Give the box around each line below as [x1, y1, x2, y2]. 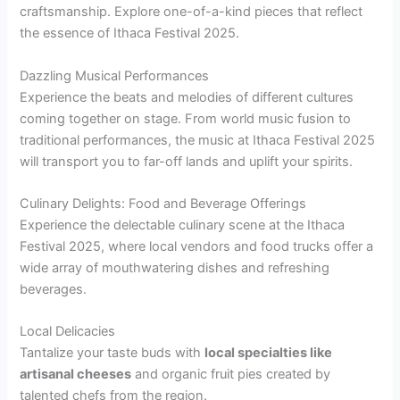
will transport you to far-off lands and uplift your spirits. [20, 153, 354, 170]
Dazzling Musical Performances [20, 67, 210, 84]
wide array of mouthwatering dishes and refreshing [20, 259, 330, 276]
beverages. [20, 280, 87, 297]
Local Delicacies [20, 323, 116, 340]
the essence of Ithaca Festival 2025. [20, 25, 240, 42]
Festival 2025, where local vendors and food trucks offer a [20, 237, 374, 254]
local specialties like [204, 345, 333, 362]
